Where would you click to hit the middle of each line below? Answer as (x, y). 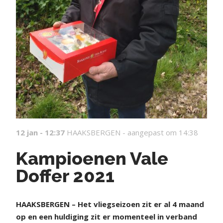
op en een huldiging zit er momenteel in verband (107, 216)
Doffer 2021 (65, 175)
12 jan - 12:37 (40, 132)
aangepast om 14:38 (163, 132)
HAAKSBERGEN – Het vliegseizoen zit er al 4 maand (110, 204)
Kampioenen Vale (92, 158)
